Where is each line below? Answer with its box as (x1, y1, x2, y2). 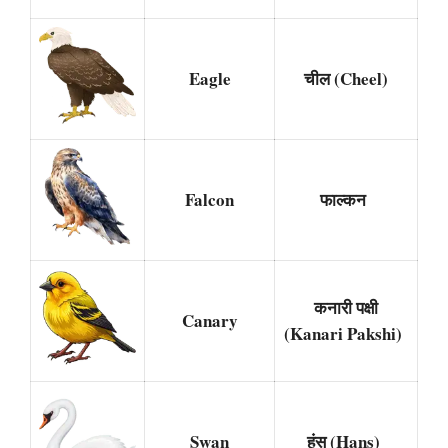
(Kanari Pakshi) (284, 320, 408, 346)
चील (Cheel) (298, 65, 394, 91)
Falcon (185, 186, 234, 212)
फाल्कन (320, 186, 372, 212)
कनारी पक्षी (314, 294, 378, 320)
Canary (181, 307, 238, 333)
